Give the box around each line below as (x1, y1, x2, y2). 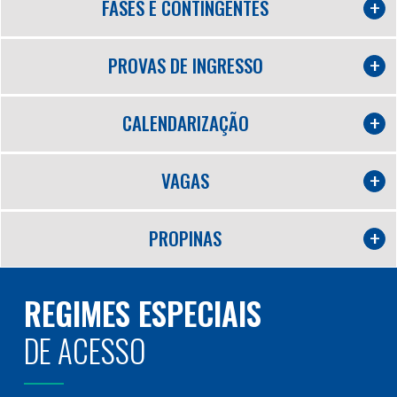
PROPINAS (149, 223, 222, 252)
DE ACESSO (24, 326, 146, 373)
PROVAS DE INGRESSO (107, 51, 263, 79)
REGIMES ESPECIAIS (24, 289, 261, 336)
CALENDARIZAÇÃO (121, 108, 249, 136)
